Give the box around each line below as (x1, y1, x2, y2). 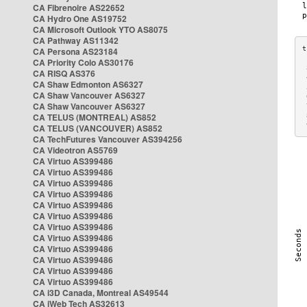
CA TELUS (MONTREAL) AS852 (33, 111, 156, 123)
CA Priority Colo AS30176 (33, 56, 134, 69)
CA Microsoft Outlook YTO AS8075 (33, 23, 168, 36)
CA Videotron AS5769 (33, 144, 118, 156)
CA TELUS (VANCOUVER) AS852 (33, 122, 162, 134)
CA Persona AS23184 (33, 45, 118, 58)
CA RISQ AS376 (33, 67, 95, 79)
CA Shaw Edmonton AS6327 (33, 78, 143, 90)
